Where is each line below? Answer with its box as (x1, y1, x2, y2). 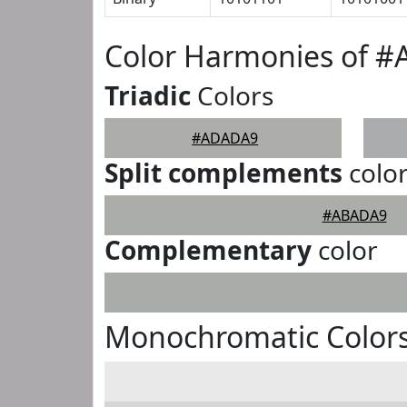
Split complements (104, 155, 342, 190)
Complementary (104, 233, 312, 267)
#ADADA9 (192, 128, 259, 148)
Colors (191, 78, 273, 113)
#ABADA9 (322, 205, 387, 225)
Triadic (104, 78, 191, 113)
